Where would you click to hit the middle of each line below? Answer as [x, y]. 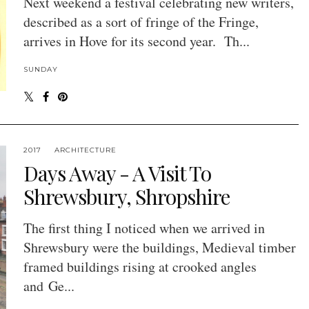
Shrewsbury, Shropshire [126, 197]
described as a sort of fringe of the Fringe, [141, 22]
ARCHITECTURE [85, 150]
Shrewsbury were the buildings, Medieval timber [159, 248]
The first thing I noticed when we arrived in [144, 228]
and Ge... [49, 286]
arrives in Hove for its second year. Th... [136, 41]
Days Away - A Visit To [117, 173]
